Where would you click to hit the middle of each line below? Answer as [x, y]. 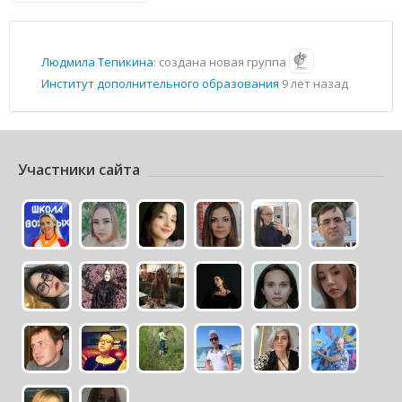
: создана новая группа [221, 62]
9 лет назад [315, 83]
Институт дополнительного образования [160, 83]
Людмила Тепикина [97, 62]
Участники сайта [79, 170]
